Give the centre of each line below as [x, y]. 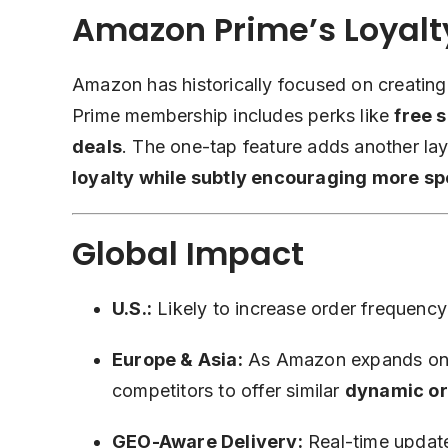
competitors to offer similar [228, 391]
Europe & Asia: [177, 360]
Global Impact [188, 254]
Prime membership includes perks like [233, 116]
